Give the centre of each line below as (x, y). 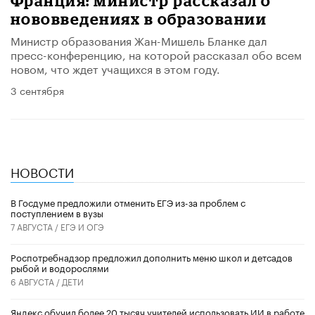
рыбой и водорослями (60, 267)
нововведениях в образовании (139, 18)
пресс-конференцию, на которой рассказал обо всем (156, 53)
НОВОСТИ (42, 171)
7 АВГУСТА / (36, 226)
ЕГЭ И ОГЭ (82, 226)
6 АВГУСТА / (36, 281)
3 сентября (37, 90)
